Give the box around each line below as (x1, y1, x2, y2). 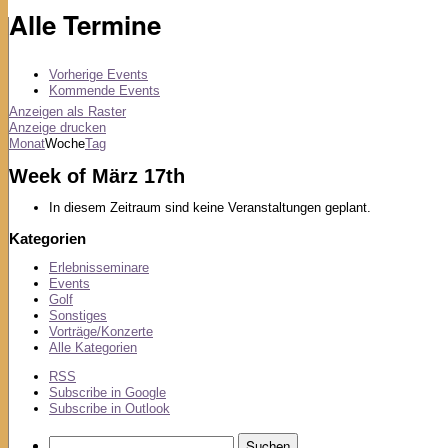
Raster (88, 103, 126, 119)
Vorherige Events (49, 66, 148, 82)
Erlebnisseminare (49, 260, 149, 276)
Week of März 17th (9, 164, 185, 187)
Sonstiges (49, 308, 107, 324)
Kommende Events (49, 82, 160, 98)
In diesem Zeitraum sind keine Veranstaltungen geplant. (49, 200, 371, 216)
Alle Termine (9, 6, 161, 44)
